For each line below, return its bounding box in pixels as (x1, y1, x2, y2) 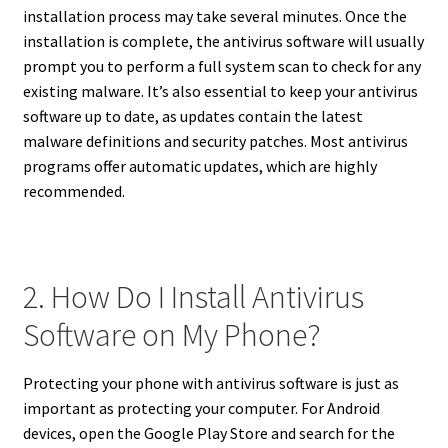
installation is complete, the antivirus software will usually (22, 31, 424, 52)
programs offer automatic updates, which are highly (22, 156, 377, 177)
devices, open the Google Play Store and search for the (22, 422, 395, 443)
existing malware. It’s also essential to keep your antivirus (22, 81, 418, 102)
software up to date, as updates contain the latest (22, 106, 363, 127)
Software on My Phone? (22, 314, 321, 355)
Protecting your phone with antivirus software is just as (22, 372, 399, 393)
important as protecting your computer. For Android (22, 397, 380, 418)
